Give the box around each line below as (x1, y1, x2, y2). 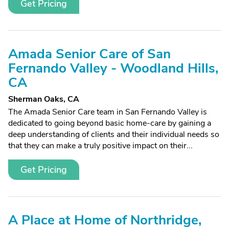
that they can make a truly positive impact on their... (8, 140, 193, 151)
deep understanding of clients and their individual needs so (8, 129, 219, 140)
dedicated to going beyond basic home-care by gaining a (8, 118, 211, 129)
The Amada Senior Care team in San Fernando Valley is (8, 106, 207, 118)
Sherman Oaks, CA (8, 94, 79, 105)
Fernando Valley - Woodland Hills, (8, 59, 218, 77)
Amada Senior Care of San (8, 45, 171, 63)
